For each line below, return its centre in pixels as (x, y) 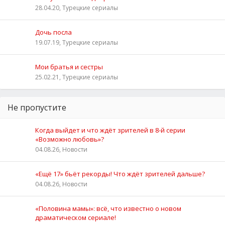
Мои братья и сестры (69, 67)
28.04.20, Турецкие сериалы (77, 8)
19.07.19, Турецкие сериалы (77, 42)
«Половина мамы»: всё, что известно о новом (108, 208)
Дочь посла (53, 32)
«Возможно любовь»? (70, 139)
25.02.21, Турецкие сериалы (77, 77)
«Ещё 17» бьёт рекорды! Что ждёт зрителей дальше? (120, 174)
